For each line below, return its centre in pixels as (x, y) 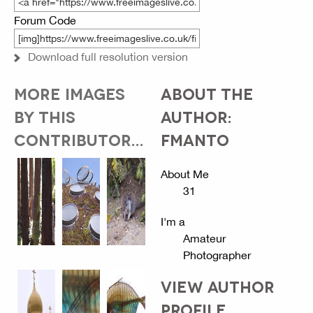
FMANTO (195, 139)
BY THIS (45, 116)
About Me (184, 174)
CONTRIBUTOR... (79, 139)
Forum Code (45, 20)
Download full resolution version (108, 56)
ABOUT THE (207, 93)
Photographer (217, 255)
